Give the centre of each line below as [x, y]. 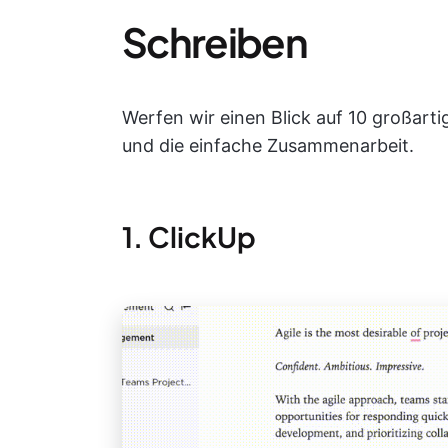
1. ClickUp [189, 236]
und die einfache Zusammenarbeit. [268, 145]
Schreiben [214, 41]
